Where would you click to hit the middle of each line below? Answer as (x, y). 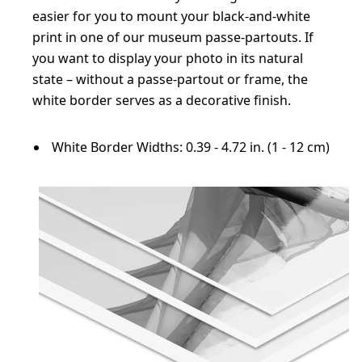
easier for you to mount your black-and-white (171, 17)
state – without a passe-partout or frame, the (170, 80)
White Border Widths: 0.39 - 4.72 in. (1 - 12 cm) (191, 147)
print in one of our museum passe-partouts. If (173, 38)
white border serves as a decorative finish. (162, 101)
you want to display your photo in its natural (168, 59)
